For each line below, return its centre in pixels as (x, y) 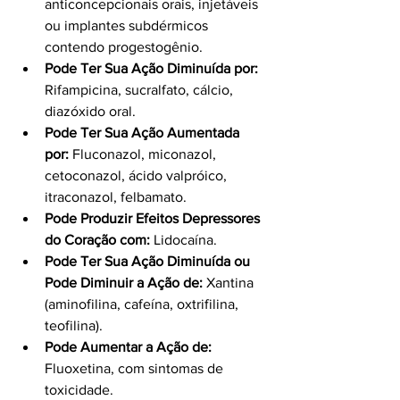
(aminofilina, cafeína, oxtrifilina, (143, 304)
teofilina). (74, 325)
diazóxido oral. (90, 111)
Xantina (230, 282)
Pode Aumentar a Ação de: (128, 346)
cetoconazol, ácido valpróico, (137, 175)
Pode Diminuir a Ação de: (124, 282)
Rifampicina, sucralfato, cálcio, (141, 89)
